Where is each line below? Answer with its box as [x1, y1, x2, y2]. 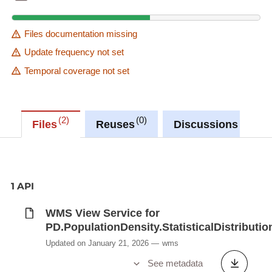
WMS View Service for [45, 207, 160, 219]
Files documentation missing [24, 29, 137, 39]
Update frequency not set [24, 47, 124, 58]
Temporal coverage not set [24, 65, 129, 76]
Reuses [95, 118, 135, 131]
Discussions [174, 118, 239, 131]
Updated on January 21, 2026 [45, 239, 149, 248]
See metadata [147, 258, 203, 269]
